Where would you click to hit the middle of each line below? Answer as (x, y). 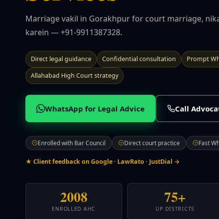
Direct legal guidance (61, 59)
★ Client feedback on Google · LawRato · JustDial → (103, 161)
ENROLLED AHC (74, 208)
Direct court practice (152, 143)
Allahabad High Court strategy (75, 75)
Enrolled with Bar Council (72, 143)
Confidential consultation (139, 59)
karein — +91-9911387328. (74, 32)
